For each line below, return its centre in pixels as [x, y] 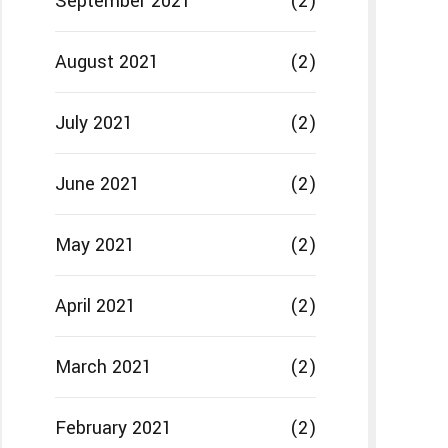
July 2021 [93, 123]
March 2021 [103, 367]
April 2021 [95, 306]
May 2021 [94, 245]
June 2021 [97, 184]
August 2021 [106, 62]
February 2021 [113, 428]
